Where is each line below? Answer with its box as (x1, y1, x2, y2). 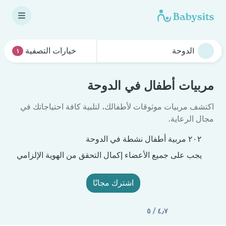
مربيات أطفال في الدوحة (87, 78, 214, 93)
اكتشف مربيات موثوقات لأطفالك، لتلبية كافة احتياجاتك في (20, 102, 214, 111)
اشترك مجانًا (92, 178, 134, 188)
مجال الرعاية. (168, 114, 214, 124)
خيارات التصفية (23, 46, 78, 55)
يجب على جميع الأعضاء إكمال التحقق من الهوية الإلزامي (17, 150, 204, 160)
